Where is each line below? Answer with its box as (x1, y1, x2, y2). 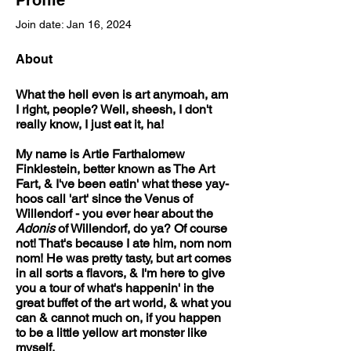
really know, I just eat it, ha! (16, 117, 164, 132)
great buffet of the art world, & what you (16, 295, 234, 310)
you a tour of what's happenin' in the (16, 280, 217, 295)
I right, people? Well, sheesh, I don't (16, 102, 215, 117)
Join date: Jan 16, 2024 (16, 18, 132, 31)
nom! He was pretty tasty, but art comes (16, 251, 234, 266)
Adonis (16, 221, 55, 236)
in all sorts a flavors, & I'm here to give (16, 266, 228, 280)
